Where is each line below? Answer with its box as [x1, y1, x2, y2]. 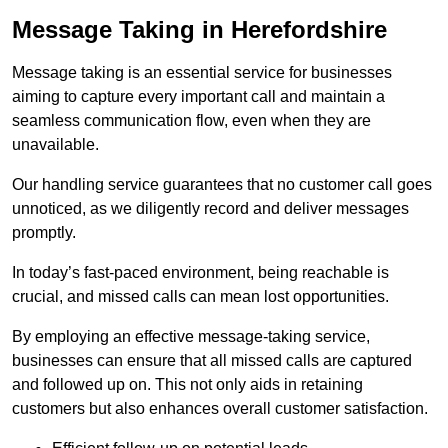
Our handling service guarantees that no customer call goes [12, 176, 432, 194]
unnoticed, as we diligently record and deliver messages [12, 200, 409, 218]
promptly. [12, 224, 76, 242]
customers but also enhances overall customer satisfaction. [12, 400, 428, 418]
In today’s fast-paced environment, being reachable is [12, 264, 389, 282]
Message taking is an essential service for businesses [12, 64, 392, 82]
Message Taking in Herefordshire [12, 16, 387, 44]
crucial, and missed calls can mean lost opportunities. [12, 288, 389, 306]
